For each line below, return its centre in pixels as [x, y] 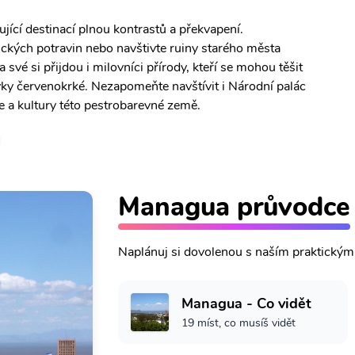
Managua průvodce [235, 207]
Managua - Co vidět [247, 303]
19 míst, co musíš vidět [239, 323]
